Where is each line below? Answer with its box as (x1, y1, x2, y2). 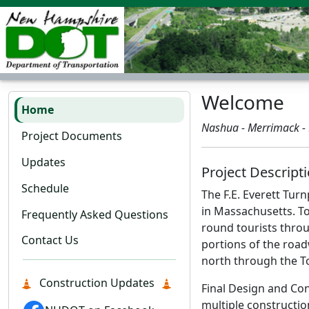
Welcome (201, 89, 284, 115)
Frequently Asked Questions (21, 206, 169, 222)
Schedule (21, 180, 70, 196)
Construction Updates (36, 275, 157, 291)
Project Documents (21, 128, 123, 144)
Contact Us (21, 232, 79, 248)
